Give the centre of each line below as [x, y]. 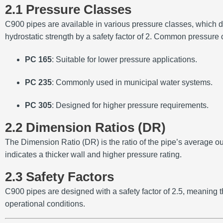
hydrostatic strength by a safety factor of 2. [78, 37]
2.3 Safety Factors [59, 177]
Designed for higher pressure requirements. [132, 106]
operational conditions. [45, 204]
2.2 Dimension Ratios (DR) [85, 128]
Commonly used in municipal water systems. [134, 83]
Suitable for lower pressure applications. [126, 60]
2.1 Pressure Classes [68, 10]
